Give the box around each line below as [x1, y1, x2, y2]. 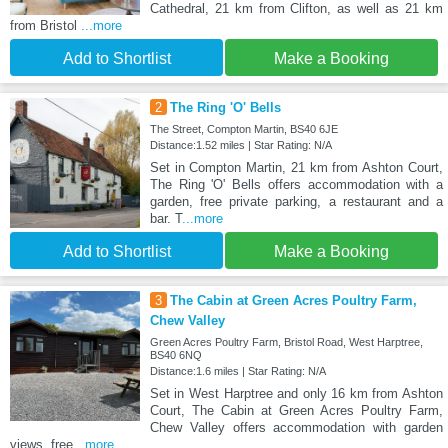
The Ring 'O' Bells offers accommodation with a [149, 177, 443, 193]
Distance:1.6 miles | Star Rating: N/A [149, 365, 326, 378]
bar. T [149, 211, 182, 227]
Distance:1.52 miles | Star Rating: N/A [149, 139, 332, 152]
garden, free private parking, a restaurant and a [149, 194, 443, 210]
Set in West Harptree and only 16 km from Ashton [149, 386, 443, 402]
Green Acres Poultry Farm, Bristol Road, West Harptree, [149, 336, 423, 349]
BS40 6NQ [149, 349, 202, 362]
